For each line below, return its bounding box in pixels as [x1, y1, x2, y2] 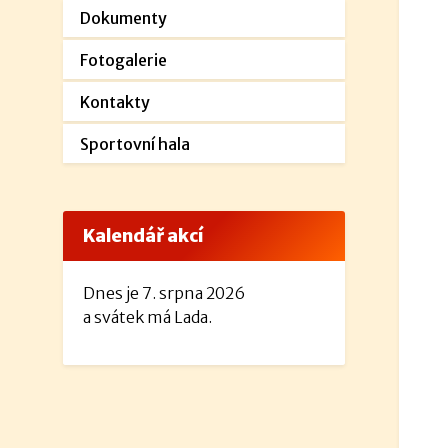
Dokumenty [80, 7, 168, 28]
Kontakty [80, 91, 151, 112]
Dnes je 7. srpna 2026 [83, 283, 246, 304]
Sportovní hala [80, 133, 191, 154]
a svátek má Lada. [83, 307, 213, 328]
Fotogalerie [80, 49, 168, 70]
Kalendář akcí [83, 225, 205, 248]
